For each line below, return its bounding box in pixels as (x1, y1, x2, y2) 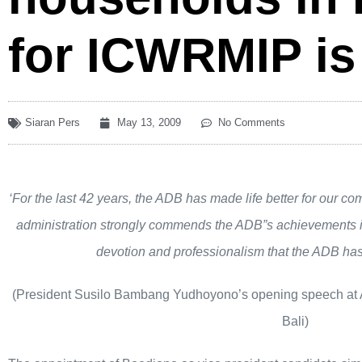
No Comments (218, 116, 285, 129)
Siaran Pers (25, 116, 80, 129)
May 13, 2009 (117, 116, 181, 129)
